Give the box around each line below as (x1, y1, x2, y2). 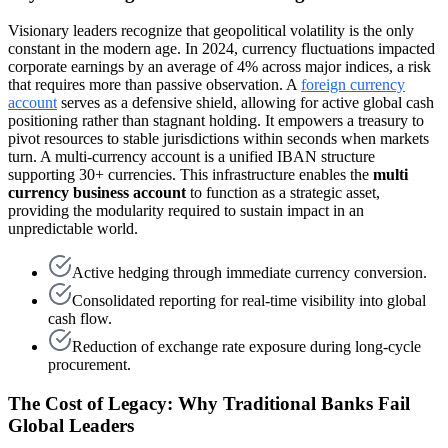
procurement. (48, 356, 131, 374)
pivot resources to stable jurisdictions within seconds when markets (8, 130, 429, 148)
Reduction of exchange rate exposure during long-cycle (72, 338, 421, 356)
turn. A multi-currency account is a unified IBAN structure (8, 148, 375, 166)
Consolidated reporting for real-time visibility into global (72, 292, 426, 310)
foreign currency (301, 76, 405, 94)
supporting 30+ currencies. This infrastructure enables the (8, 166, 373, 184)
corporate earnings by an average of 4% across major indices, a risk (8, 58, 431, 76)
